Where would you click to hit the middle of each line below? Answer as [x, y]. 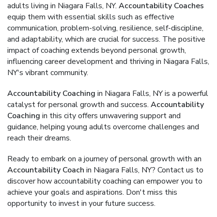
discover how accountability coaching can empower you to [105, 181]
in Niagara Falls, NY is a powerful [152, 93]
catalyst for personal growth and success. [79, 105]
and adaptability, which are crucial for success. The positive [106, 39]
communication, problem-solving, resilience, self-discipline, [105, 28]
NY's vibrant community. [48, 73]
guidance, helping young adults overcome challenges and [103, 127]
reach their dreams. [39, 138]
